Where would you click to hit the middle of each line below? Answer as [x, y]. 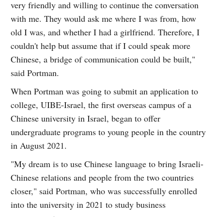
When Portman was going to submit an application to [105, 91]
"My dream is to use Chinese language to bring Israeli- [107, 163]
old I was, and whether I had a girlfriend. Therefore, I [105, 32]
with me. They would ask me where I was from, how [104, 18]
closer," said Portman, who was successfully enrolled [104, 191]
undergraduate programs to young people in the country [108, 132]
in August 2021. [39, 145]
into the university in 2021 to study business [88, 204]
